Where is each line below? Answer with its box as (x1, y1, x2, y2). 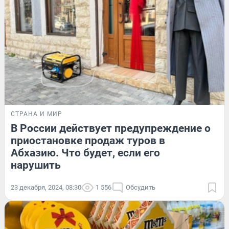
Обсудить (126, 183, 155, 191)
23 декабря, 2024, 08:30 (11, 183, 81, 191)
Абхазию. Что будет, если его (11, 146, 160, 159)
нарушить (11, 158, 61, 171)
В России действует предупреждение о (11, 122, 211, 134)
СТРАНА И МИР (11, 110, 62, 118)
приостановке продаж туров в (11, 134, 165, 147)
